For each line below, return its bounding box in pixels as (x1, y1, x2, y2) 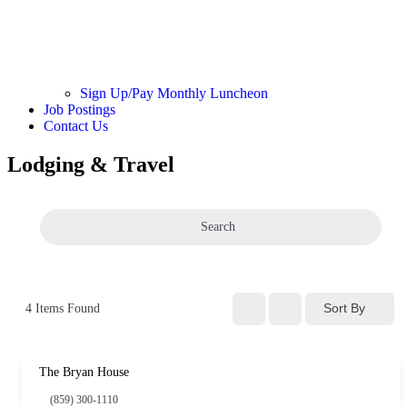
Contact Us (44, 117, 108, 134)
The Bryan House (39, 364, 129, 379)
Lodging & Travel (7, 152, 174, 176)
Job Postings (44, 101, 115, 117)
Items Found (32, 301, 100, 315)
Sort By (323, 301, 365, 315)
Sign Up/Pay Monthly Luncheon (80, 84, 268, 101)
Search (201, 220, 235, 233)
